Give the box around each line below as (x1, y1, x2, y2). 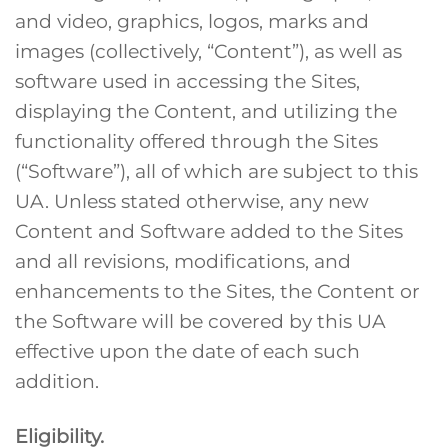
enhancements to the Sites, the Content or (15, 278, 420, 303)
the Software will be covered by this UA (15, 308, 386, 333)
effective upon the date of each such (15, 338, 360, 363)
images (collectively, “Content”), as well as (15, 38, 402, 63)
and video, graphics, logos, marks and (15, 8, 369, 33)
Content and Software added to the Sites (15, 218, 403, 243)
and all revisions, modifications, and (15, 248, 351, 273)
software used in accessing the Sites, (15, 68, 360, 93)
